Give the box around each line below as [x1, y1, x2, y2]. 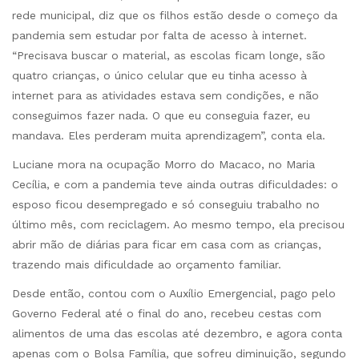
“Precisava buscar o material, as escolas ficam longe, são [12, 48, 325, 62]
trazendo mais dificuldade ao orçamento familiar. [12, 258, 281, 272]
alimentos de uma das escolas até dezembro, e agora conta [12, 327, 342, 341]
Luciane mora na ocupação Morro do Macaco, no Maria [12, 158, 315, 171]
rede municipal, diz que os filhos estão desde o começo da [12, 8, 337, 22]
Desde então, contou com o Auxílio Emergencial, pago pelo [12, 287, 336, 301]
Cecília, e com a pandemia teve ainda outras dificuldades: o [12, 178, 338, 192]
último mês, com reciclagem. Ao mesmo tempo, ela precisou [12, 218, 345, 232]
